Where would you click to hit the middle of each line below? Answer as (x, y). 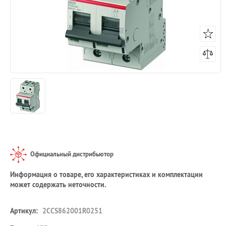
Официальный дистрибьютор (72, 154)
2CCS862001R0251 (71, 211)
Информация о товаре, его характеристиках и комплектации (106, 175)
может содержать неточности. (58, 185)
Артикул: (24, 211)
